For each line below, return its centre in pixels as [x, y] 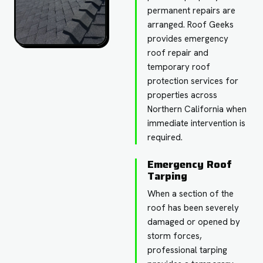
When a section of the [191, 193]
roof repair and [178, 53]
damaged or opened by [194, 222]
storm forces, [175, 236]
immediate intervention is [197, 123]
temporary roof [179, 67]
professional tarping [188, 250]
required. [165, 137]
